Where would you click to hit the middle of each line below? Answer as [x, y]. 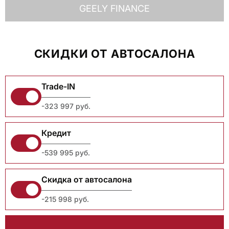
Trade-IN [58, 87]
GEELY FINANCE [114, 9]
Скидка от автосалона [87, 180]
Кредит [56, 133]
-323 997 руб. [66, 106]
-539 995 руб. [66, 153]
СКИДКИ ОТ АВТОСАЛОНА [114, 54]
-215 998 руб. [65, 199]
